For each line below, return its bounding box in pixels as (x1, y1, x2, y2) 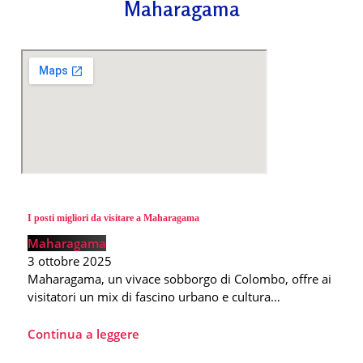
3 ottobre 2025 (28, 253, 112, 270)
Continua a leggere (28, 326, 139, 343)
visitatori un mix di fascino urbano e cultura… (28, 288, 280, 305)
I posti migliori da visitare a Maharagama (28, 212, 199, 224)
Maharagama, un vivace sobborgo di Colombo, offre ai (28, 271, 331, 288)
